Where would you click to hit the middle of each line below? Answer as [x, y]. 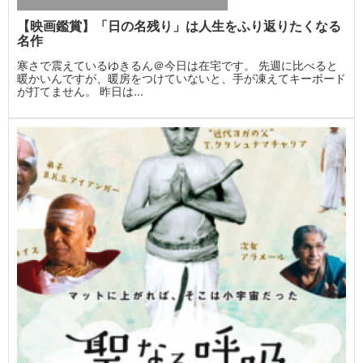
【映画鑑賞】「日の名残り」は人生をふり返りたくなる [179, 26]
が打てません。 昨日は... [80, 91]
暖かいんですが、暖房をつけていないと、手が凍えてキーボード [181, 78]
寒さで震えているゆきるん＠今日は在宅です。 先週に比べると [177, 65]
